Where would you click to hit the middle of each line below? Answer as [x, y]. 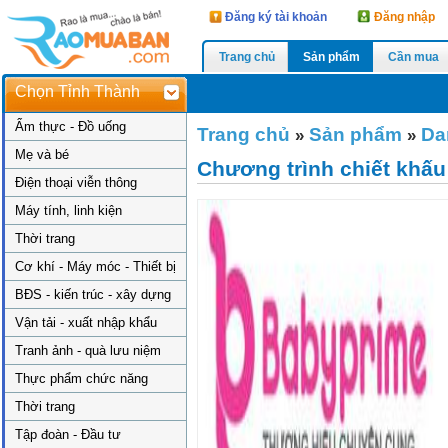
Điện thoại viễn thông [76, 182]
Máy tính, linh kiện [68, 210]
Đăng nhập [404, 17]
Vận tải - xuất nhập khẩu [86, 322]
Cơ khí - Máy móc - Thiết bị [95, 266]
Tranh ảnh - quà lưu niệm [88, 350]
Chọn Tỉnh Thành [77, 91]
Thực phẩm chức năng [81, 378]
